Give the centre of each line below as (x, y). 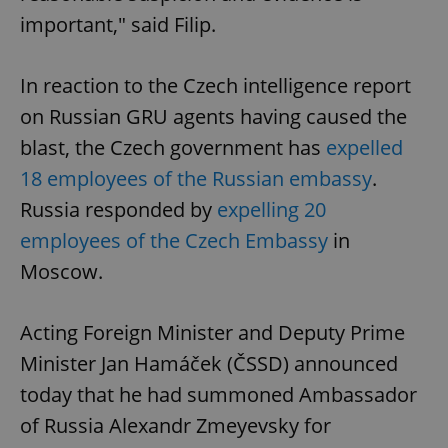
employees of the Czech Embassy (176, 241)
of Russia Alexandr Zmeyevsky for (175, 426)
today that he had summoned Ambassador (218, 395)
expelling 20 (271, 210)
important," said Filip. (118, 25)
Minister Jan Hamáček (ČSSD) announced (209, 364)
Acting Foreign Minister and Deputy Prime (212, 333)
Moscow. (61, 272)
